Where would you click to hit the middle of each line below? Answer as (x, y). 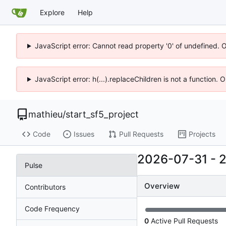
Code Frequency (52, 208)
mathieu (45, 114)
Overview (162, 186)
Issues (84, 134)
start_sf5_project (102, 114)
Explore (52, 12)
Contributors (45, 187)
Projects (202, 134)
